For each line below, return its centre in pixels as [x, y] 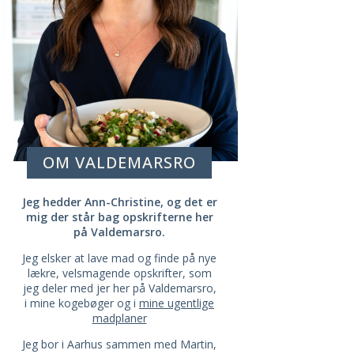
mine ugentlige [177, 303]
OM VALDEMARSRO [119, 162]
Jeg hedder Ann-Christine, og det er [119, 201]
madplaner [119, 318]
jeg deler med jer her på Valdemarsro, [119, 288]
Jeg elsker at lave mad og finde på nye [119, 258]
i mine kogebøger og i [82, 303]
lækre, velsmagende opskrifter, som [119, 273]
